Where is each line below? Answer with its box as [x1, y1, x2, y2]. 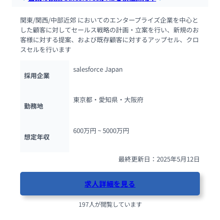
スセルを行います [20, 44, 71, 54]
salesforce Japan [73, 64, 123, 74]
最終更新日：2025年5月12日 [118, 154, 200, 164]
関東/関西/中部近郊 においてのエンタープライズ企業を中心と [20, 15, 198, 25]
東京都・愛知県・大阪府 [73, 95, 143, 105]
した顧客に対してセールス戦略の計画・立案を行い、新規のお [20, 25, 199, 34]
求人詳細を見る [84, 178, 136, 189]
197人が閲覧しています [78, 199, 142, 209]
